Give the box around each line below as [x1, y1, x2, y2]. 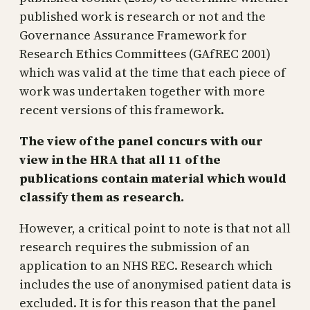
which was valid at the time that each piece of [19, 63, 286, 81]
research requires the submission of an [19, 237, 250, 255]
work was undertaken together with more [19, 82, 265, 100]
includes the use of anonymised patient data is [19, 275, 291, 293]
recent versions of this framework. [19, 100, 224, 118]
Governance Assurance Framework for [19, 26, 247, 44]
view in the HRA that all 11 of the [19, 150, 221, 168]
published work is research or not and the [19, 7, 266, 25]
